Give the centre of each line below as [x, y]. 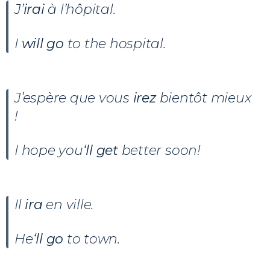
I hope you [49, 150]
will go [42, 43]
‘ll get [100, 150]
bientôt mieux [205, 98]
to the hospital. [115, 43]
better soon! [159, 150]
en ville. [70, 204]
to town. [92, 239]
